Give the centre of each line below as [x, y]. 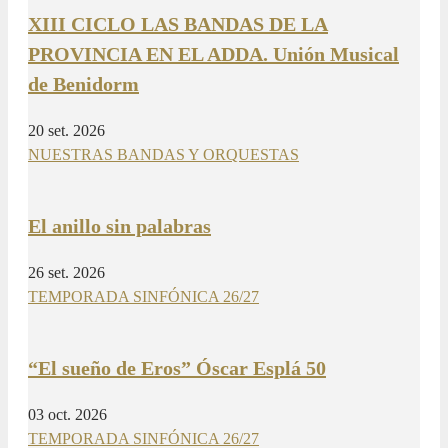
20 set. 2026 [66, 130]
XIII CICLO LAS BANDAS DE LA [178, 23]
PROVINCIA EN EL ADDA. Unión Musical [213, 53]
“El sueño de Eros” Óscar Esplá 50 [177, 367]
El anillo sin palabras [119, 225]
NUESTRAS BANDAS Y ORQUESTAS [163, 154]
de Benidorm [83, 83]
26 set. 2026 [66, 272]
